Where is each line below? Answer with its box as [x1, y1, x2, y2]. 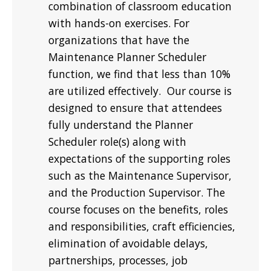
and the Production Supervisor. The [48, 184, 225, 200]
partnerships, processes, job [48, 252, 188, 267]
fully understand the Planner [48, 117, 193, 132]
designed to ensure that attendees [48, 100, 222, 115]
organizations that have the [48, 32, 189, 47]
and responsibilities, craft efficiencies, [48, 218, 235, 233]
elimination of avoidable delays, [48, 235, 208, 250]
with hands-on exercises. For [48, 15, 189, 30]
